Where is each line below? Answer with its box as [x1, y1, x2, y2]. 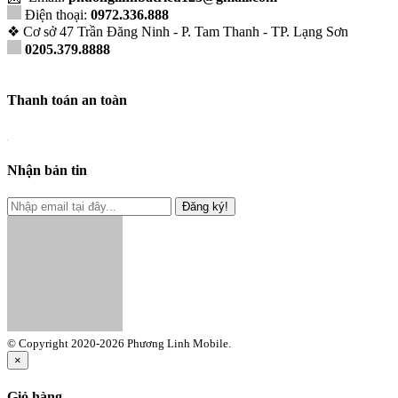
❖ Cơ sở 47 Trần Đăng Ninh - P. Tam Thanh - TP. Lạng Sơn [7, 24, 348, 40]
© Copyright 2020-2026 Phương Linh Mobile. [7, 337, 231, 351]
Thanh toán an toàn [7, 92, 127, 108]
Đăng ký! [182, 200, 228, 214]
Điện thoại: [25, 7, 91, 23]
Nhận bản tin [7, 162, 87, 178]
